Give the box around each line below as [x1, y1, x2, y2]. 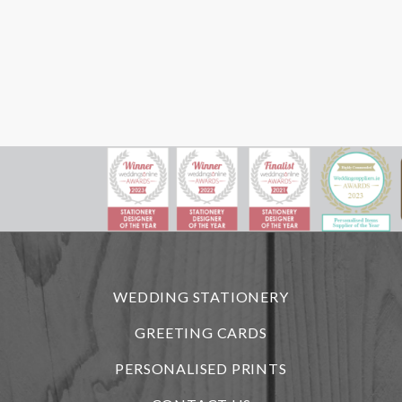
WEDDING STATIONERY [113, 288, 289, 306]
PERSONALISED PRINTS [115, 360, 287, 378]
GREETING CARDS [135, 324, 267, 342]
